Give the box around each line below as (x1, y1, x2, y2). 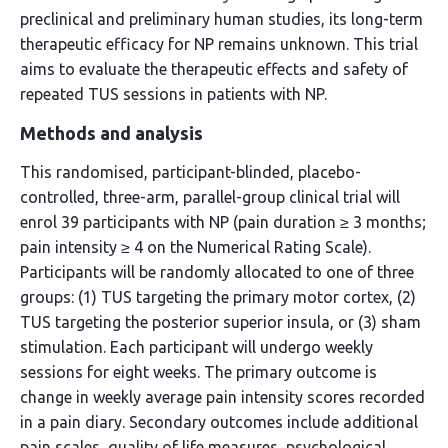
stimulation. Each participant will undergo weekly (20, 338, 373, 356)
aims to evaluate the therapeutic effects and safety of (20, 60, 408, 78)
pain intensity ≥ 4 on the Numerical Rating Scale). (20, 238, 371, 256)
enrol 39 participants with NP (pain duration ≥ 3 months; (20, 213, 426, 231)
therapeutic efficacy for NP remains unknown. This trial (20, 35, 418, 53)
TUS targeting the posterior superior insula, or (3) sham (20, 313, 421, 331)
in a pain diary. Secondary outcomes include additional (20, 413, 418, 431)
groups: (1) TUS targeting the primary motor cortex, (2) (20, 288, 416, 306)
